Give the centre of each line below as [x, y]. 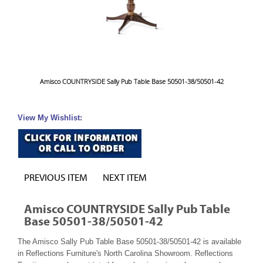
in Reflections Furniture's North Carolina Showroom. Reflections [125, 254]
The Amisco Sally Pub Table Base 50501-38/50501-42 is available [129, 242]
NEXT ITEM [125, 177]
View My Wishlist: [50, 118]
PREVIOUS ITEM [56, 177]
